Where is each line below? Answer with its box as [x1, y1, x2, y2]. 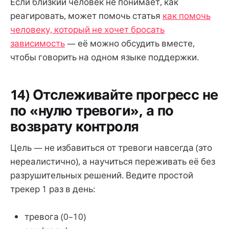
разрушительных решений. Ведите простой [10, 169, 193, 181]
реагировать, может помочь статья [10, 10, 163, 22]
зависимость [10, 37, 65, 50]
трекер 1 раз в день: [10, 183, 95, 195]
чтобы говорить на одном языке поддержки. [10, 51, 199, 63]
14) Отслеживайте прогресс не [10, 84, 218, 104]
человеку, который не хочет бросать [10, 24, 165, 36]
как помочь [163, 10, 211, 22]
